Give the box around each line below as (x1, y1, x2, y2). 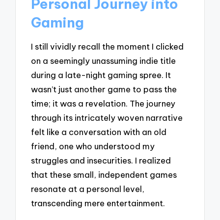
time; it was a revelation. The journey (31, 98, 176, 109)
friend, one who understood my (31, 141, 155, 152)
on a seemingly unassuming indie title (31, 55, 176, 66)
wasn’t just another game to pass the (31, 84, 177, 95)
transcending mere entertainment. (31, 198, 165, 209)
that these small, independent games (31, 169, 177, 180)
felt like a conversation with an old (31, 127, 167, 137)
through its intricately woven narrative (31, 112, 183, 123)
